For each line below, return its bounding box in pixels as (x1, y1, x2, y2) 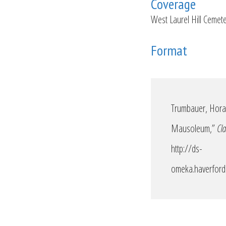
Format (151, 41, 187, 60)
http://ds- (171, 142, 202, 155)
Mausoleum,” (171, 122, 217, 135)
